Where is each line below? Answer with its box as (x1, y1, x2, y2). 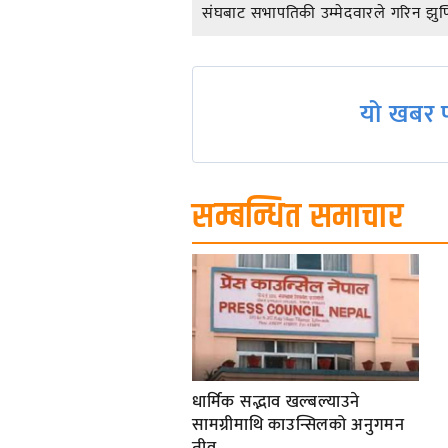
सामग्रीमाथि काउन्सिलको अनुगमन (192, 410, 405, 439)
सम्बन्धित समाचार (192, 189, 404, 244)
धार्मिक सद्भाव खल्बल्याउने (192, 387, 361, 416)
